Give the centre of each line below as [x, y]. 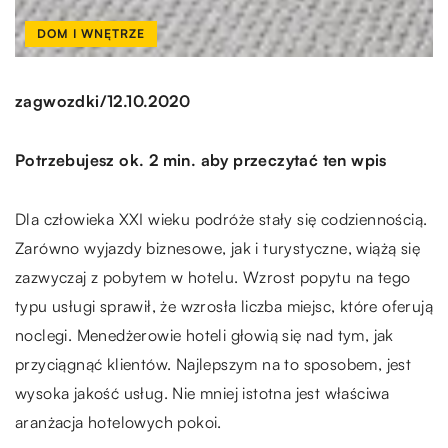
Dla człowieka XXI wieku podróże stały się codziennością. [221, 218]
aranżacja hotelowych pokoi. [118, 421]
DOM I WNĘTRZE [91, 33]
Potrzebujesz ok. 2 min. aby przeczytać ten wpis [201, 159]
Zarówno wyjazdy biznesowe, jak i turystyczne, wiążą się [217, 247]
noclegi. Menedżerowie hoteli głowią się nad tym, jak [204, 334]
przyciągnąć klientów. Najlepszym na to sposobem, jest [213, 363]
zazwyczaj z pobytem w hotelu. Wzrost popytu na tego [213, 276]
